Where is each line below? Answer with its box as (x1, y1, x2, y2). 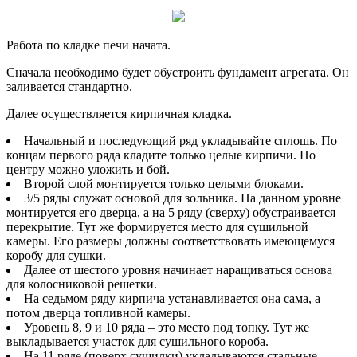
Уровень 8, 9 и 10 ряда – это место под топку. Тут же (24, 320, 309, 334)
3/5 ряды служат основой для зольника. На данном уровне (24, 190, 341, 205)
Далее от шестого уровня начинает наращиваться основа (24, 262, 332, 277)
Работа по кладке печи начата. (6, 37, 171, 52)
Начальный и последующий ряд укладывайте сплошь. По (24, 133, 337, 147)
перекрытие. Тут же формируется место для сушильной (6, 219, 308, 233)
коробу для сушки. (6, 248, 106, 262)
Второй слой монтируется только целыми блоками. (24, 176, 304, 190)
